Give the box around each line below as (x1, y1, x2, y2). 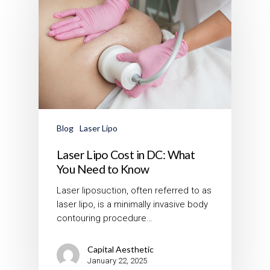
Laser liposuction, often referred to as (57, 184, 212, 196)
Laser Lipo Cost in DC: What (57, 147, 195, 162)
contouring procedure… (57, 212, 152, 224)
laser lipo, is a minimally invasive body (57, 198, 208, 210)
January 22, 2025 (87, 256, 147, 265)
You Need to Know (57, 162, 149, 176)
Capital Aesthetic (87, 243, 154, 254)
